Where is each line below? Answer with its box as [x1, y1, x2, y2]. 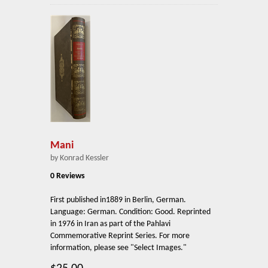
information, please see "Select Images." [50, 243, 188, 252]
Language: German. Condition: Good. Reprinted [50, 207, 211, 217]
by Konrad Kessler [50, 153, 109, 163]
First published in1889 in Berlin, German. [50, 195, 186, 205]
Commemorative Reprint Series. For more [50, 231, 190, 240]
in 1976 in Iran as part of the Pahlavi [50, 219, 170, 229]
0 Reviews [50, 171, 85, 181]
